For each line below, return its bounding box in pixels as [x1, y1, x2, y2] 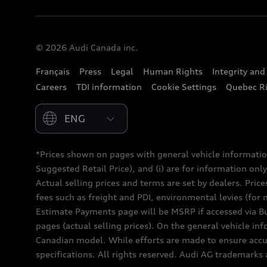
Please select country [35, 104, 123, 115]
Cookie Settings [151, 81, 216, 92]
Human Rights [143, 66, 203, 76]
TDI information [76, 81, 142, 92]
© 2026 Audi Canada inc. [36, 42, 138, 52]
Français [36, 66, 70, 76]
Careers [36, 81, 67, 92]
